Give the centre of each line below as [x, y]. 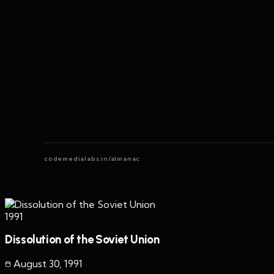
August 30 [36, 264]
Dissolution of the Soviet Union [82, 240]
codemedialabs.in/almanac [92, 158]
